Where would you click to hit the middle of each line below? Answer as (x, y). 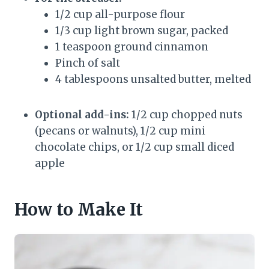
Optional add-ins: (82, 115)
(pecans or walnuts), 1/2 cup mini (120, 131)
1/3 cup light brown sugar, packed (142, 31)
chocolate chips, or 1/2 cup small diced (134, 147)
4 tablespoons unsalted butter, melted (153, 80)
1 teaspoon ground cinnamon (132, 47)
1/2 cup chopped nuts (186, 115)
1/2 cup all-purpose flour (120, 15)
